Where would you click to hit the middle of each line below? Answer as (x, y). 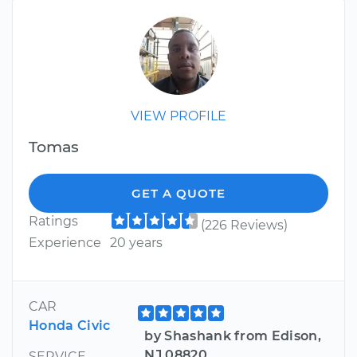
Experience (65, 243)
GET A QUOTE (178, 194)
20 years (136, 243)
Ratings (53, 222)
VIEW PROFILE (178, 116)
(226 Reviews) (244, 226)
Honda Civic (70, 326)
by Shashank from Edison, (233, 336)
